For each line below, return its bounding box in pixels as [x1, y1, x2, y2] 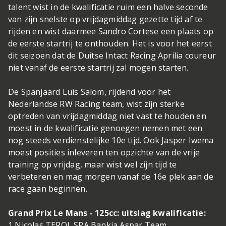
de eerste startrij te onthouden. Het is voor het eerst [8, 38, 212, 49]
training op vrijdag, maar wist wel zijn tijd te [8, 159, 177, 171]
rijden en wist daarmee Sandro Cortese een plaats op [8, 26, 214, 37]
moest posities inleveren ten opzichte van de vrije [8, 147, 200, 158]
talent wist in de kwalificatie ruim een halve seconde [8, 2, 208, 13]
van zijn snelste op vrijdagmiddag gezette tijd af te [8, 14, 203, 25]
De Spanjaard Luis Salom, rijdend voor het [8, 86, 171, 98]
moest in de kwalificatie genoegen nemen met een [8, 123, 203, 134]
